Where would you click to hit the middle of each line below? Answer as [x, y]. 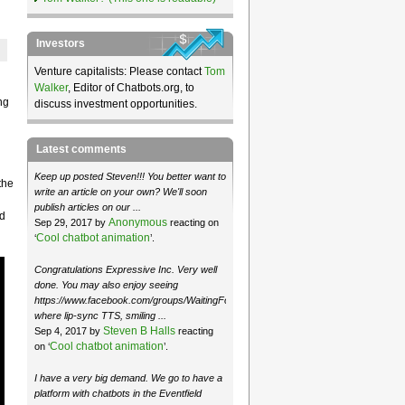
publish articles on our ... [87, 207]
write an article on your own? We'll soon [120, 192]
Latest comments [81, 149]
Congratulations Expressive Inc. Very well [125, 269]
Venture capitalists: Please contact [119, 71]
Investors [60, 43]
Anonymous [137, 222]
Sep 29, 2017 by [71, 222]
